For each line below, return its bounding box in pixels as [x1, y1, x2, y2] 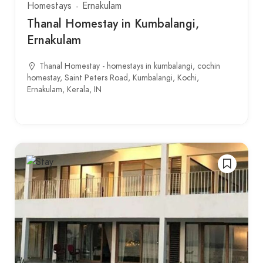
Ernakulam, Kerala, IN [27, 84, 102, 95]
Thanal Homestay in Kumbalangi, [27, 15, 199, 32]
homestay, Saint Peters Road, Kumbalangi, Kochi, [27, 72, 199, 83]
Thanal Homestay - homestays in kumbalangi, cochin [39, 60, 220, 72]
